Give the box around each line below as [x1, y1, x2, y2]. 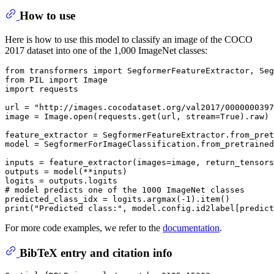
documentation [163, 222, 220, 233]
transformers [24, 65, 93, 75]
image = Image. [5, 111, 73, 121]
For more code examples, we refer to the [5, 222, 163, 233]
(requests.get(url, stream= [93, 111, 220, 121]
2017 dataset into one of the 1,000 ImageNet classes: [5, 45, 207, 56]
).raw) [240, 111, 269, 121]
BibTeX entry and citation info [19, 246, 172, 259]
